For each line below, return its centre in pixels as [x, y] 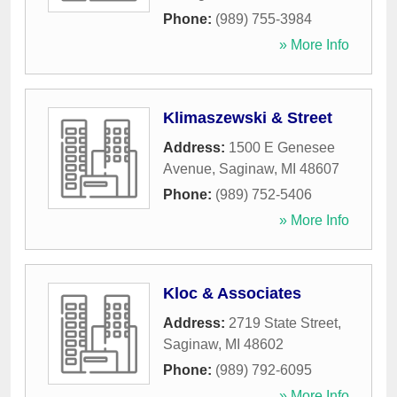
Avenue [187, 169]
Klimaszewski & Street [248, 118]
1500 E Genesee [282, 148]
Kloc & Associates [232, 294]
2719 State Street [283, 323]
